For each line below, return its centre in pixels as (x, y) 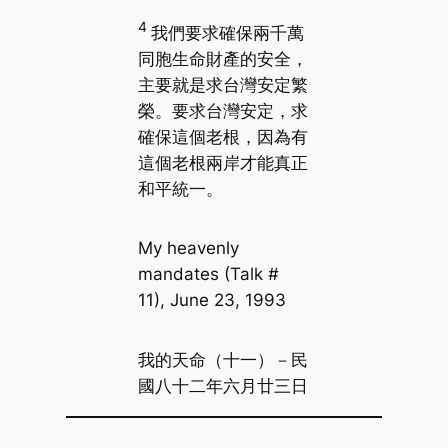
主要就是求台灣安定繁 (222, 84)
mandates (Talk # (208, 274)
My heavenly (188, 248)
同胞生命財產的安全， (222, 58)
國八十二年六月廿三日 (222, 385)
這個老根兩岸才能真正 (222, 162)
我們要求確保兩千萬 (227, 32)
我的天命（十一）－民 (222, 359)
